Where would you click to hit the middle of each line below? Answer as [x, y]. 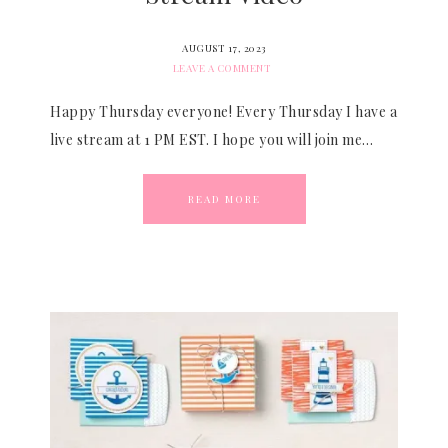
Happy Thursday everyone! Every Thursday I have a [223, 111]
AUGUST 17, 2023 [224, 48]
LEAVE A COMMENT [222, 68]
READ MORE [224, 199]
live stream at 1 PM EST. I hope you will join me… [212, 139]
